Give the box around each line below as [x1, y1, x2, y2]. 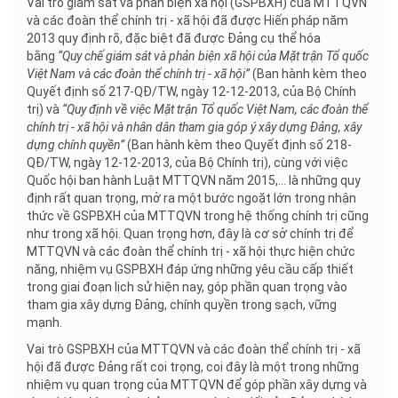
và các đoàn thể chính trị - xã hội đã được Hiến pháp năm [27, 13, 348, 28]
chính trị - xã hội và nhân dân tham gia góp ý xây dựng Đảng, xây [27, 120, 362, 135]
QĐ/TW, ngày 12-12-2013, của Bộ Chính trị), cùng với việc [27, 155, 348, 171]
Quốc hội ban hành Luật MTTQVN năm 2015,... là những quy [27, 173, 361, 188]
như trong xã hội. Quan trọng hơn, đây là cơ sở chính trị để [27, 227, 354, 242]
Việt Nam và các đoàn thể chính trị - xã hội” [27, 67, 250, 82]
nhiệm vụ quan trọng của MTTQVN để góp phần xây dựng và [27, 378, 367, 393]
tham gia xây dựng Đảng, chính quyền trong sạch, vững [27, 298, 337, 313]
